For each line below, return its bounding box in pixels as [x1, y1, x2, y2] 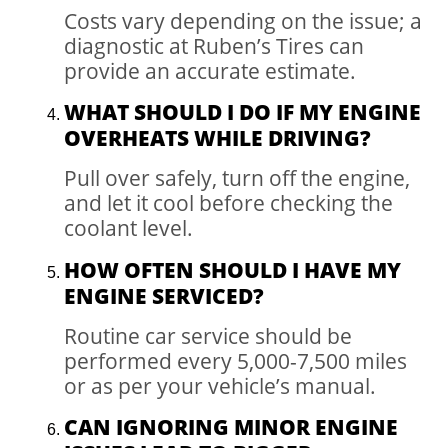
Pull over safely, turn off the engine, [64, 163, 410, 193]
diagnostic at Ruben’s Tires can [64, 30, 364, 60]
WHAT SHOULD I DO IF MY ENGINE [64, 97, 421, 127]
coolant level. [64, 213, 193, 243]
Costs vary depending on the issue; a [64, 5, 422, 35]
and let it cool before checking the [64, 188, 393, 218]
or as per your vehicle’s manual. [64, 370, 376, 400]
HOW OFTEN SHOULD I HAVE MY [64, 254, 401, 284]
